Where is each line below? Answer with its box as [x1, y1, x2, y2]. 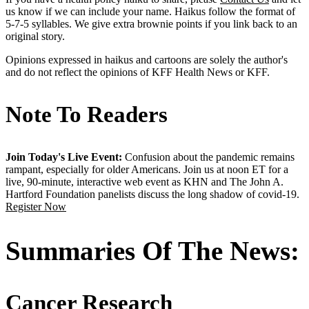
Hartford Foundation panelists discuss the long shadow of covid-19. [6, 188, 299, 200]
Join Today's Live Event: [6, 150, 125, 163]
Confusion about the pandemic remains [125, 150, 295, 163]
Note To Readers [6, 101, 168, 127]
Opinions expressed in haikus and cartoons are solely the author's [6, 54, 288, 66]
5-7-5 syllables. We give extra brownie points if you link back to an [6, 18, 297, 30]
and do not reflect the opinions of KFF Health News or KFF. [6, 66, 270, 79]
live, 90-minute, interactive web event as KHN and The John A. [6, 175, 283, 188]
